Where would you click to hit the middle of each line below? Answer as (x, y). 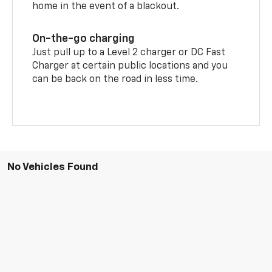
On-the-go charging (84, 39)
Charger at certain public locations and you (130, 66)
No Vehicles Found (53, 167)
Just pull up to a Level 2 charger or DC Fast (129, 53)
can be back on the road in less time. (115, 79)
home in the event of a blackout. (106, 6)
